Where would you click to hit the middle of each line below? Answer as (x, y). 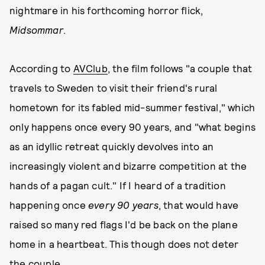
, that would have (198, 205)
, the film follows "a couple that (180, 68)
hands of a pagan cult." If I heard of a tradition (118, 185)
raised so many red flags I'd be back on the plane (124, 224)
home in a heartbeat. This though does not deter (124, 244)
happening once (49, 205)
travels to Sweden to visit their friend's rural (114, 88)
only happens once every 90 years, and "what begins (133, 127)
